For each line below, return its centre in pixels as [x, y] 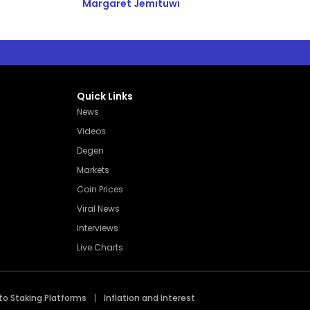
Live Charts [100, 248]
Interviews [98, 228]
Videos [91, 131]
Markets [93, 170]
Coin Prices [100, 190]
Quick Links [105, 97]
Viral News [98, 209]
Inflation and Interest [149, 298]
